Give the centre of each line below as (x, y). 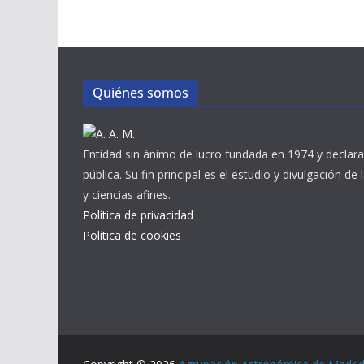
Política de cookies (132, 235)
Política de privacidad (138, 215)
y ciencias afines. (127, 195)
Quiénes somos (141, 93)
